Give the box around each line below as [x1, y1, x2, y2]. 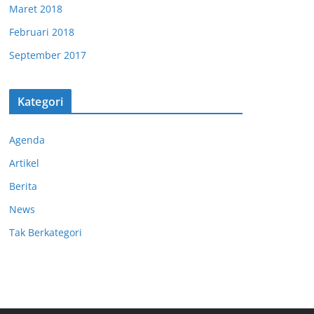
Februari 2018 [9, 25, 74, 39]
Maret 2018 [9, 2, 62, 15]
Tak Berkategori [9, 226, 82, 239]
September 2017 [9, 48, 86, 62]
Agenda [9, 133, 45, 146]
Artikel [9, 156, 39, 170]
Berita [9, 179, 37, 193]
